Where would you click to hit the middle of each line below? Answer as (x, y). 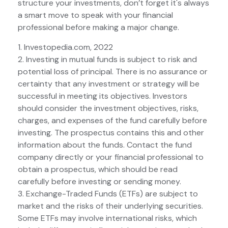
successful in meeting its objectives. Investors (103, 96)
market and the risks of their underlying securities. (110, 206)
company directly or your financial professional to (111, 157)
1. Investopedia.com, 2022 (65, 47)
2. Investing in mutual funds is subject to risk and (107, 60)
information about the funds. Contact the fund (105, 145)
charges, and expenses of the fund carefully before (112, 121)
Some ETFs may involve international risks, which (107, 218)
